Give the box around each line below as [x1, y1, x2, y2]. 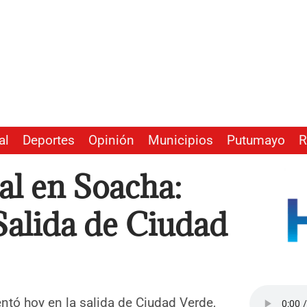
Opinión [88, 133, 134, 149]
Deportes [23, 133, 75, 149]
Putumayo [227, 133, 285, 149]
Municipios [148, 133, 213, 149]
